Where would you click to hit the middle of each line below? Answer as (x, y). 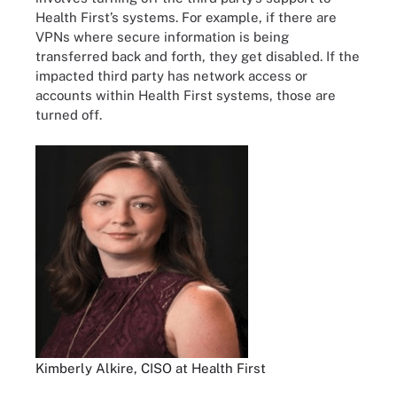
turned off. (69, 115)
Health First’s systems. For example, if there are (186, 17)
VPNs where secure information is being (162, 37)
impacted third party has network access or (171, 76)
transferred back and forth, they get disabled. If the (198, 56)
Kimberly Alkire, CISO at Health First (151, 368)
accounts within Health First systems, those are (186, 95)
